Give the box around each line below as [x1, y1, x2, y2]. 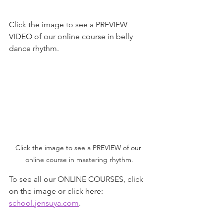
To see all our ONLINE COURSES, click [9, 174, 145, 184]
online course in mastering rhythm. [25, 155, 133, 165]
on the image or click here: [9, 186, 107, 196]
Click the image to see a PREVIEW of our [15, 143, 143, 153]
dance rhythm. [9, 44, 59, 54]
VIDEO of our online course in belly [9, 32, 135, 42]
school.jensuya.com [9, 198, 79, 208]
